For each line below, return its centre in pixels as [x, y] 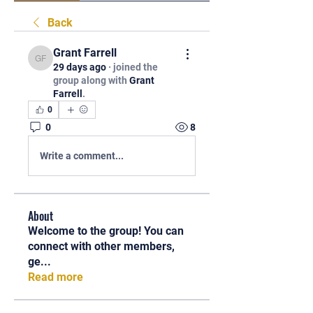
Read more [56, 277]
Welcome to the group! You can [106, 231]
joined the [136, 67]
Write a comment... [82, 155]
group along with [90, 80]
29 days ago [80, 67]
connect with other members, [101, 246]
